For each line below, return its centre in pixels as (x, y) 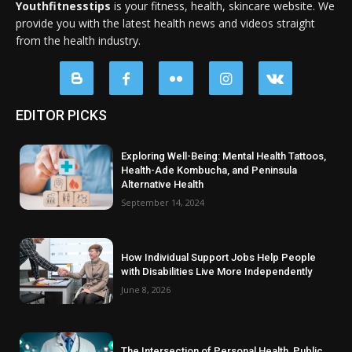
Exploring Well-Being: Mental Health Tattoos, (224, 156)
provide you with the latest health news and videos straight (165, 23)
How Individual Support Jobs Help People (219, 257)
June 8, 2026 (146, 289)
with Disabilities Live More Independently (217, 271)
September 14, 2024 (163, 203)
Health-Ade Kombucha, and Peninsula (209, 170)
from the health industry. (78, 40)
